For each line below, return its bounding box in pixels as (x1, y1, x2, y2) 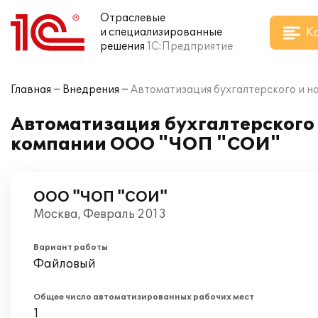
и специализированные (100, 26, 222, 38)
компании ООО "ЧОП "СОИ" (11, 134, 280, 155)
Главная (11, 84, 51, 96)
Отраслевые (100, 12, 165, 24)
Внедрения (62, 84, 119, 96)
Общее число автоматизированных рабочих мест (33, 292, 254, 302)
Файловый (33, 257, 96, 271)
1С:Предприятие (147, 40, 233, 53)
